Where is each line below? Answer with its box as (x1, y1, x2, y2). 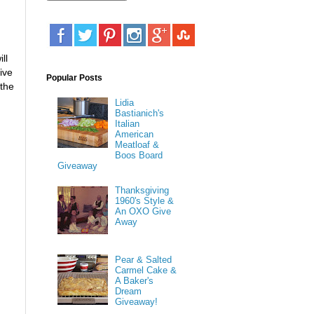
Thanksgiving (115, 185, 170, 196)
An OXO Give (115, 206, 172, 217)
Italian (115, 118, 140, 129)
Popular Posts (46, 72, 102, 83)
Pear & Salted (115, 254, 172, 265)
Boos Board (115, 149, 163, 161)
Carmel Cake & (115, 264, 177, 275)
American (115, 128, 154, 139)
